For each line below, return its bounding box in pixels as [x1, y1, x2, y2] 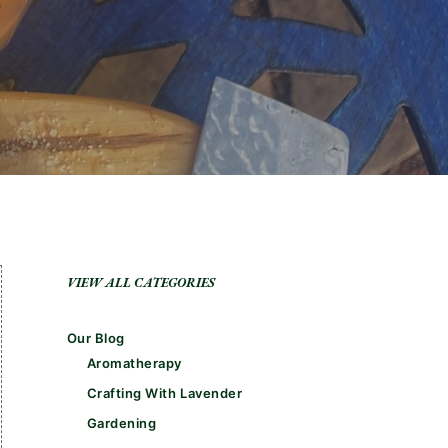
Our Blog [66, 330, 125, 346]
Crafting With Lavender [86, 385, 243, 401]
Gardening [86, 415, 157, 431]
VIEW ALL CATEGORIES [66, 274, 215, 291]
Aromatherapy [86, 355, 183, 371]
